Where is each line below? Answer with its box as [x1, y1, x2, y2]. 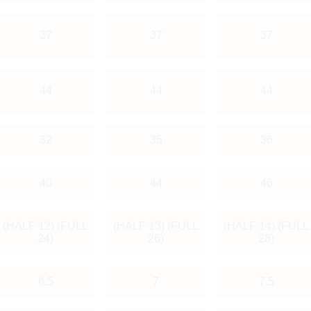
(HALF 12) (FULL [3, 219, 88, 232]
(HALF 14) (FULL [224, 219, 309, 232]
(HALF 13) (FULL [113, 219, 199, 232]
